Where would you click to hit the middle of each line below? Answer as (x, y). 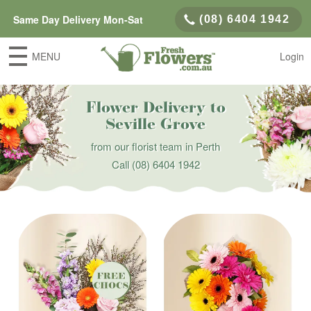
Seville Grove (155, 125)
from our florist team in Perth (155, 146)
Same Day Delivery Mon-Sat (78, 19)
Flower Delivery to (155, 109)
